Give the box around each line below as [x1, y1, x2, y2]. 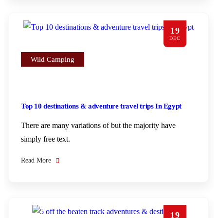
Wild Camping [31, 55, 74, 63]
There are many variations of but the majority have [21, 121, 176, 129]
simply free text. [21, 135, 70, 143]
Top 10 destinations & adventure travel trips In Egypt [21, 102, 182, 110]
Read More [21, 157, 53, 164]
